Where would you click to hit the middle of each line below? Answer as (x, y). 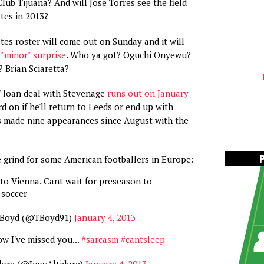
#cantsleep (143, 239)
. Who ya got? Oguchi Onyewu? (128, 55)
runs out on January (148, 93)
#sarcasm (100, 239)
